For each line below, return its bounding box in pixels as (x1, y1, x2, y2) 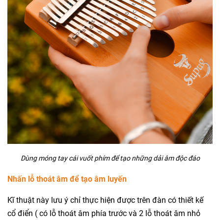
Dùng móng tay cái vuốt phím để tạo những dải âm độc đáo (20, 154, 200, 162)
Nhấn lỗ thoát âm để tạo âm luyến (7, 174, 127, 184)
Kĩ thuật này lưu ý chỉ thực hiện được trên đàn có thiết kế (7, 195, 203, 205)
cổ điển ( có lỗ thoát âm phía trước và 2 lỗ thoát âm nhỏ (7, 208, 200, 218)
